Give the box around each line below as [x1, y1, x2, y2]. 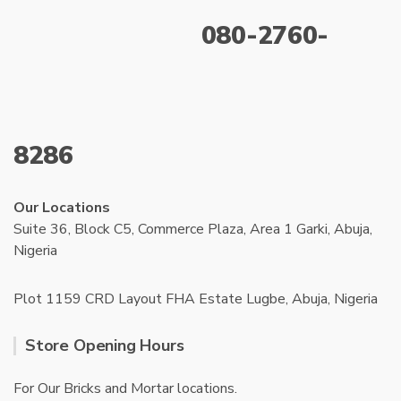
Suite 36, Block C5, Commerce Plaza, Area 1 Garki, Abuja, [13, 219, 372, 239]
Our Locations [13, 198, 110, 218]
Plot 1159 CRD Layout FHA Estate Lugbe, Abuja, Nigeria [13, 289, 378, 309]
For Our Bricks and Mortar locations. [13, 379, 237, 398]
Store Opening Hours [25, 335, 184, 356]
